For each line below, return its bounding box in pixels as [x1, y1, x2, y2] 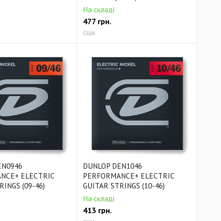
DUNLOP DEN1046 [83, 161, 143, 171]
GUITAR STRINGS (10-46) [83, 181, 165, 190]
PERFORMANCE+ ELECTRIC [83, 171, 175, 181]
